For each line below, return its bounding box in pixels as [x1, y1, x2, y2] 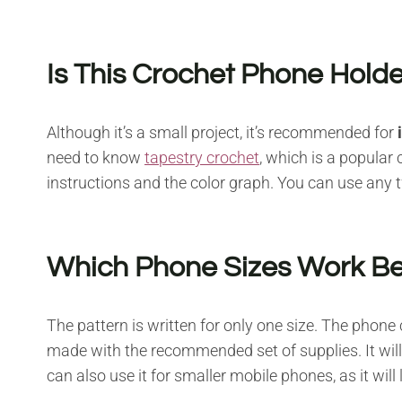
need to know [47, 147, 144, 167]
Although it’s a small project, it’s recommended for [47, 122, 398, 142]
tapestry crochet [144, 147, 259, 167]
